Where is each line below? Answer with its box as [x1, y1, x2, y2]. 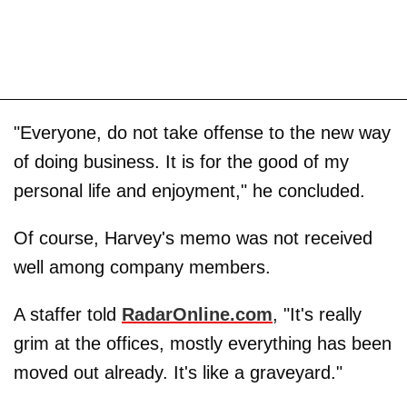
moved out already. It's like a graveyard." [14, 362, 342, 382]
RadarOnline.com [122, 304, 273, 324]
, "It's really [273, 304, 362, 324]
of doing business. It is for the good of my [14, 152, 349, 172]
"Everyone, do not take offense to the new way [14, 123, 391, 143]
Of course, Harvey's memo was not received [14, 228, 372, 248]
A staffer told [14, 304, 122, 324]
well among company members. [14, 257, 271, 277]
